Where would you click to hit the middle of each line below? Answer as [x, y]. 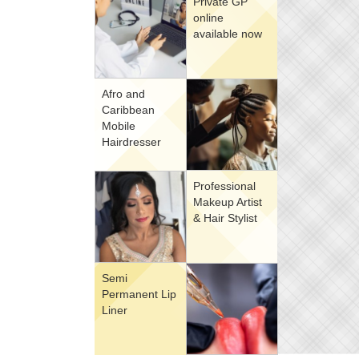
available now [228, 34]
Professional [224, 186]
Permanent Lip [139, 294]
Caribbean [128, 110]
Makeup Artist [228, 202]
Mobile [119, 126]
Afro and [123, 94]
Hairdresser [131, 142]
